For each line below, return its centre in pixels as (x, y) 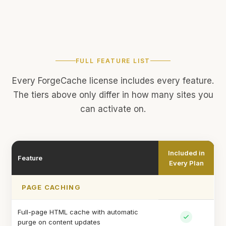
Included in (186, 153)
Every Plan (186, 163)
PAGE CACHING (51, 187)
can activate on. (113, 109)
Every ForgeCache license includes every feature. (113, 81)
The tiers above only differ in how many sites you (113, 95)
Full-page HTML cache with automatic (78, 212)
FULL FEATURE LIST (113, 61)
